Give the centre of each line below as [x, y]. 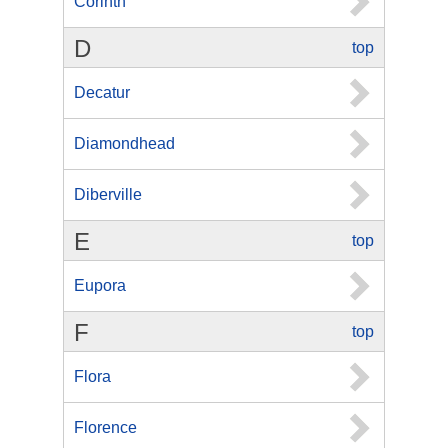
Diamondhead [124, 143]
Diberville [108, 194]
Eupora [100, 285]
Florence [105, 427]
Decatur [102, 92]
